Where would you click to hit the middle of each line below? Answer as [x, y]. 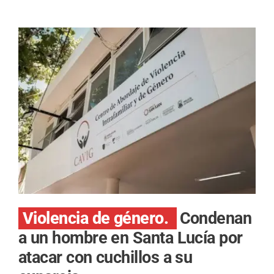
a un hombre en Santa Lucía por [131, 238]
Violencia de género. [98, 219]
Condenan [216, 219]
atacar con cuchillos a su [106, 258]
